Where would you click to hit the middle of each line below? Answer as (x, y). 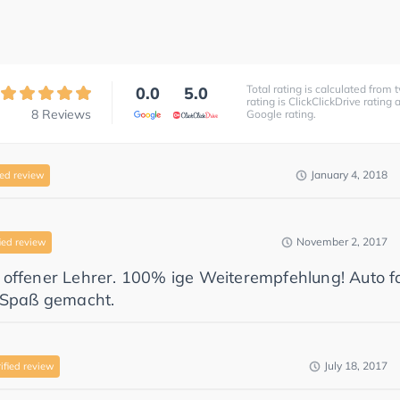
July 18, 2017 (356, 366)
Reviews (67, 114)
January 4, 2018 (349, 175)
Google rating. (281, 113)
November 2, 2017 (342, 242)
